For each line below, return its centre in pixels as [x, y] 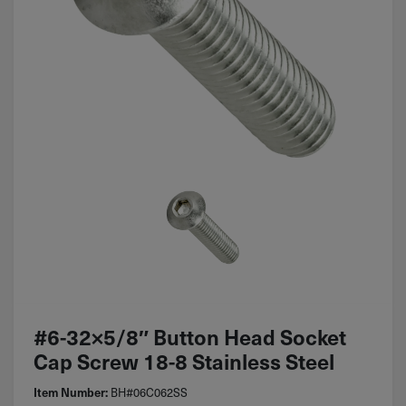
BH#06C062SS [150, 392]
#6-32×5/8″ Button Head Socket [190, 336]
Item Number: [71, 393]
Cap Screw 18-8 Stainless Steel [184, 360]
